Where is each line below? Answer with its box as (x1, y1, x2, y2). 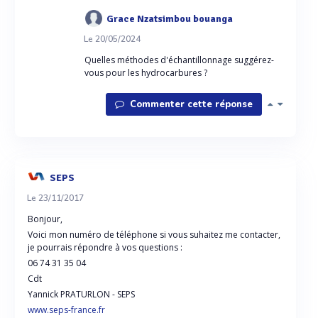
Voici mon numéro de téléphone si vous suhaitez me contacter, (28, 229, 280, 241)
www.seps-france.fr (28, 304, 105, 316)
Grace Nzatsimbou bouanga (106, 12, 233, 25)
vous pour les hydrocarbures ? (84, 67, 207, 79)
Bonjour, (28, 213, 62, 225)
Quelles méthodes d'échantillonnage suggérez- (84, 54, 274, 66)
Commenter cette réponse (127, 98, 253, 111)
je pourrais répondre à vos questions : (28, 241, 182, 253)
